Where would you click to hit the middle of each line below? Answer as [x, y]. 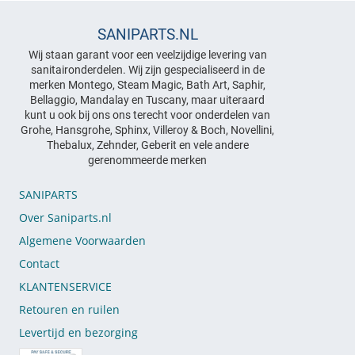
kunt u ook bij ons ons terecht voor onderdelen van [148, 115]
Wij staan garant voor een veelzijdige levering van [147, 55]
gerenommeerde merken [148, 160]
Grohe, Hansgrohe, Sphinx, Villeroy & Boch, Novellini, [148, 130]
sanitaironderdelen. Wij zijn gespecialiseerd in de [147, 70]
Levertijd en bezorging [78, 332]
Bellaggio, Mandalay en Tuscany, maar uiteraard [148, 100]
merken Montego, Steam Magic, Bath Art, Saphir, [148, 85]
